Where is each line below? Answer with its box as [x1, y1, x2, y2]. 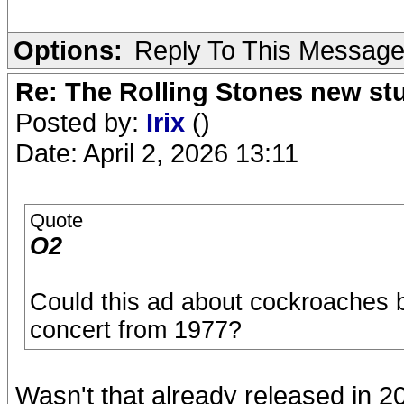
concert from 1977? [30, 317, 242, 344]
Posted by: [15, 107, 146, 137]
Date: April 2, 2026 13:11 [15, 138, 298, 168]
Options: [14, 35, 123, 65]
